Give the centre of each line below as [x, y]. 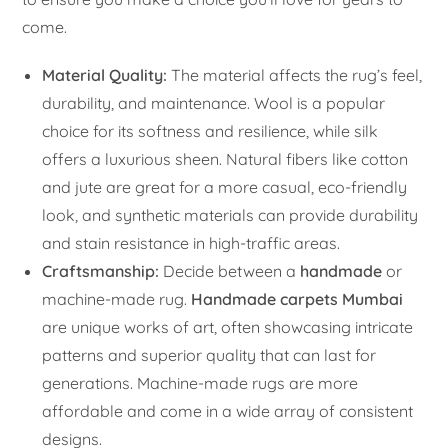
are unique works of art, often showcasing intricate [228, 326]
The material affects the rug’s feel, [295, 74]
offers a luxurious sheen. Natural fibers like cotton [225, 158]
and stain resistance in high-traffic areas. [191, 242]
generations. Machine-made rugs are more [200, 382]
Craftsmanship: [101, 270]
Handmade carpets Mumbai [297, 298]
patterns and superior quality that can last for [209, 354]
